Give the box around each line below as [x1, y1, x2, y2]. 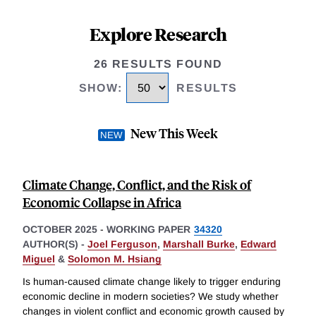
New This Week [130, 124, 218, 142]
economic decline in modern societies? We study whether [23, 291, 279, 303]
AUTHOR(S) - [23, 238, 87, 250]
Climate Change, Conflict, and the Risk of [23, 176, 251, 194]
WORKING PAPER [107, 224, 190, 236]
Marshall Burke [163, 238, 235, 250]
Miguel [23, 253, 55, 265]
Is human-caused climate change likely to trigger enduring [23, 276, 281, 288]
